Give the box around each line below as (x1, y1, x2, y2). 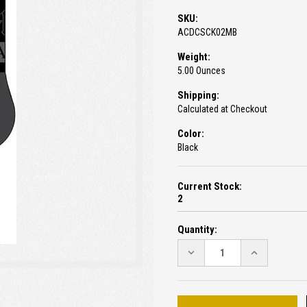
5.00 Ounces (177, 65, 225, 77)
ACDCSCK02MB (177, 27, 237, 38)
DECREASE (184, 245, 232, 258)
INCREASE (247, 245, 293, 258)
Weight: (177, 51, 210, 64)
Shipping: (177, 89, 219, 102)
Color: (177, 127, 204, 140)
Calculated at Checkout (177, 103, 267, 115)
